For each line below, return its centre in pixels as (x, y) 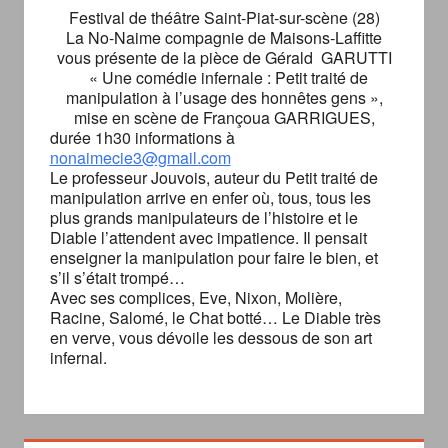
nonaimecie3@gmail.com (140, 158)
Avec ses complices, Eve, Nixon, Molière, (195, 298)
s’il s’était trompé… (117, 278)
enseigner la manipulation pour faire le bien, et (213, 258)
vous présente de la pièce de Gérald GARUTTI (224, 58)
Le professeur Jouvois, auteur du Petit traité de (213, 178)
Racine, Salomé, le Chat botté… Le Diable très (215, 318)
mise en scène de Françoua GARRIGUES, (224, 118)
